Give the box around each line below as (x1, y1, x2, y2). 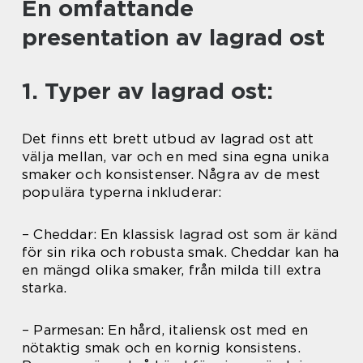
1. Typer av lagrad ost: (22, 77, 273, 105)
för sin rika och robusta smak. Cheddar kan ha (22, 244, 340, 260)
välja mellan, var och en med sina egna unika (22, 148, 329, 164)
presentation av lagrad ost (22, 23, 325, 51)
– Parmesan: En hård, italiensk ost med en (22, 322, 309, 338)
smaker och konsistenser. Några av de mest (22, 166, 321, 182)
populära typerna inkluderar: (22, 184, 222, 200)
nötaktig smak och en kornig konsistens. (22, 340, 301, 356)
